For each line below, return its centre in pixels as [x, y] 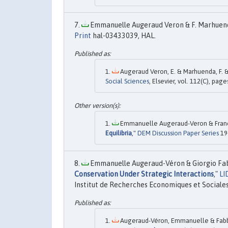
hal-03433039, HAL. [123, 35]
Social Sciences [127, 81]
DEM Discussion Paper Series [178, 133]
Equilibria [119, 133]
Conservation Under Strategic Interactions [144, 174]
